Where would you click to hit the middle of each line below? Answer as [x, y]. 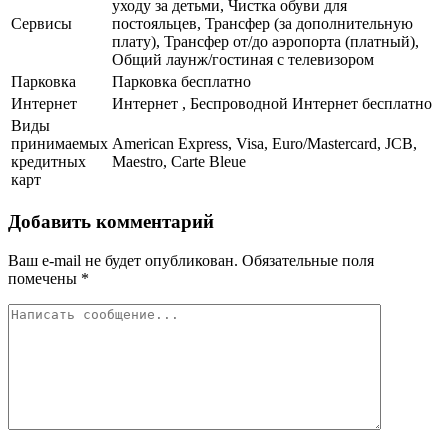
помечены [44, 278]
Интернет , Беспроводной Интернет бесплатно [272, 104]
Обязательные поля [306, 260]
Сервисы [41, 24]
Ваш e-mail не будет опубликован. [123, 260]
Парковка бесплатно [181, 82]
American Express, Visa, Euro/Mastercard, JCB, [264, 144]
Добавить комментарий [111, 221]
